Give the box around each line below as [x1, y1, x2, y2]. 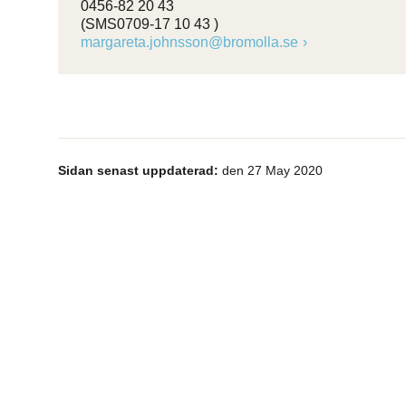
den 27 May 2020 [218, 163, 323, 178]
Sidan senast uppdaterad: [58, 163, 218, 178]
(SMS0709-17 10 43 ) [81, 16, 218, 32]
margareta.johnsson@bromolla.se [81, 34, 298, 50]
